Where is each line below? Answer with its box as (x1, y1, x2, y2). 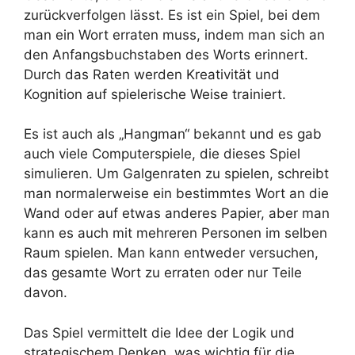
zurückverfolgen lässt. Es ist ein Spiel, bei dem (24, 6, 320, 23)
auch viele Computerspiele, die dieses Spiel (24, 146, 300, 162)
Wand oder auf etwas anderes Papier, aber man (24, 205, 330, 222)
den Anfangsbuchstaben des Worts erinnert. (24, 46, 308, 63)
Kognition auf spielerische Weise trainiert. (24, 86, 286, 102)
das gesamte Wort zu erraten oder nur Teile (24, 265, 302, 281)
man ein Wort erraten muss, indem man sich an (24, 26, 325, 43)
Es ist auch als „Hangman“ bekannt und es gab (24, 126, 322, 143)
